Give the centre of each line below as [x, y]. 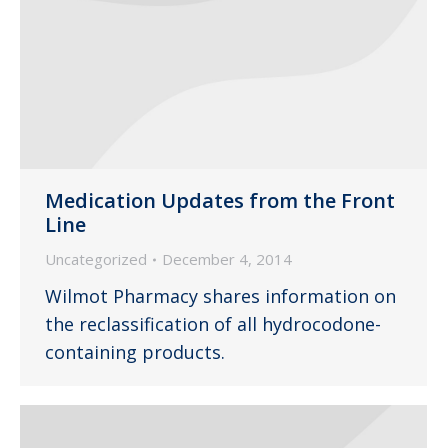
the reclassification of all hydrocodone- [213, 324]
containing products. [135, 352]
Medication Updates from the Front [220, 201]
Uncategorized [96, 259]
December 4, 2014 [227, 259]
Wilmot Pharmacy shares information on [220, 296]
